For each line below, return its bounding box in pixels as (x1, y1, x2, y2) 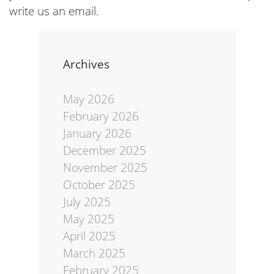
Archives (62, 56, 109, 73)
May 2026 (62, 91, 114, 107)
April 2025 (62, 228, 116, 244)
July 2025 (62, 193, 111, 210)
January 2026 (62, 125, 131, 141)
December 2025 (62, 142, 146, 158)
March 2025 (62, 245, 125, 261)
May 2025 (62, 210, 114, 227)
